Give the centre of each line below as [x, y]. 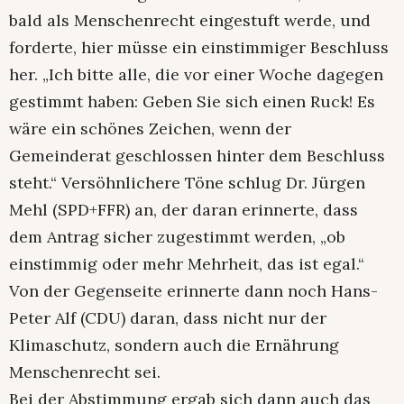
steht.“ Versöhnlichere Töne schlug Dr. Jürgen [187, 182]
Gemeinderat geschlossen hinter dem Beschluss [197, 155]
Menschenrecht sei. [85, 372]
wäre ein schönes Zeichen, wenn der [150, 128]
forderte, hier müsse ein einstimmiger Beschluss [199, 47]
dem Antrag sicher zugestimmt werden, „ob [177, 236]
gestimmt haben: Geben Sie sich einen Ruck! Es [192, 101]
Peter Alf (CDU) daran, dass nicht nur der [168, 317]
